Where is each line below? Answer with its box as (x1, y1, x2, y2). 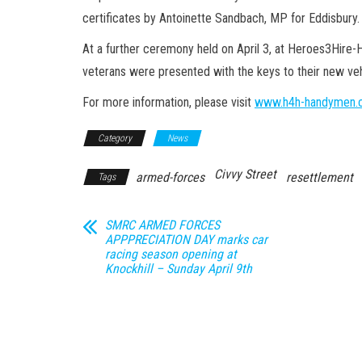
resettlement (286, 169, 353, 185)
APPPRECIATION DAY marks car (105, 231, 267, 247)
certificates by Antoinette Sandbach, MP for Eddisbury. (82, 10, 360, 26)
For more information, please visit (82, 94, 255, 110)
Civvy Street (214, 166, 276, 182)
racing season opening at (105, 246, 237, 262)
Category (98, 132, 132, 144)
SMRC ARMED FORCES (105, 217, 220, 233)
